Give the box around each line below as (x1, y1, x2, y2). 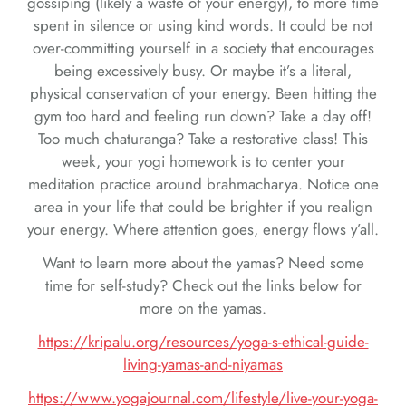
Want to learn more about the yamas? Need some (42, 252, 364, 275)
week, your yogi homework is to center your (61, 150, 345, 173)
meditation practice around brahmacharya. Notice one (27, 173, 379, 196)
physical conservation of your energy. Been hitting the (29, 82, 377, 105)
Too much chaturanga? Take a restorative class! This (38, 128, 368, 150)
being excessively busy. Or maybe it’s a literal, (54, 60, 352, 82)
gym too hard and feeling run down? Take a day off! (34, 105, 372, 128)
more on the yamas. (140, 297, 266, 320)
